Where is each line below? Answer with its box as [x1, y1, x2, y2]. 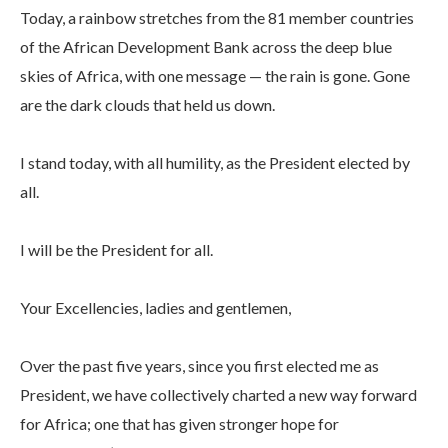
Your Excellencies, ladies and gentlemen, [20, 298, 291, 318]
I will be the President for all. [20, 240, 213, 260]
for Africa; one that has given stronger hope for [20, 414, 339, 434]
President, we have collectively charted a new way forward [20, 385, 417, 405]
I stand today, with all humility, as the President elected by [20, 153, 410, 173]
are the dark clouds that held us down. [20, 95, 275, 115]
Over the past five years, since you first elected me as [20, 356, 379, 376]
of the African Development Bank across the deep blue [20, 37, 392, 57]
